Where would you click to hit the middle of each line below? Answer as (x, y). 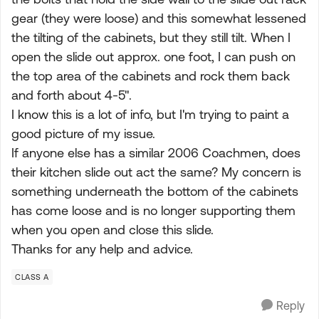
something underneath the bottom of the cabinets (155, 191)
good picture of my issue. (83, 134)
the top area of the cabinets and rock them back (151, 76)
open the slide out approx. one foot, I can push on (153, 57)
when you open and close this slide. (113, 230)
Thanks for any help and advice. (102, 249)
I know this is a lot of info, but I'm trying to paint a (150, 114)
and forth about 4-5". (72, 95)
